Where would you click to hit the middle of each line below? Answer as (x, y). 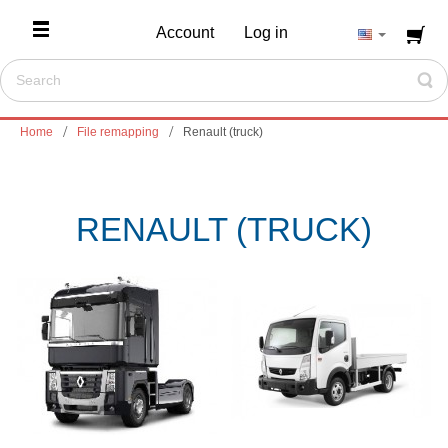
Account (184, 32)
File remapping (118, 132)
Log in (265, 32)
